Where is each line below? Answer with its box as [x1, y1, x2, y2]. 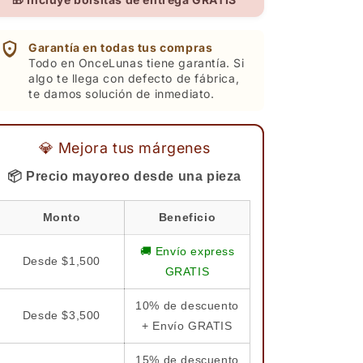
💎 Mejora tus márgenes [38, 139, 211, 156]
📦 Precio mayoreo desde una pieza [6, 169, 242, 183]
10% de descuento [135, 299, 239, 312]
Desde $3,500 [22, 309, 101, 322]
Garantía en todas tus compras [28, 41, 213, 54]
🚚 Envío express [139, 245, 235, 258]
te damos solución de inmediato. [28, 87, 215, 100]
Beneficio [158, 211, 216, 224]
